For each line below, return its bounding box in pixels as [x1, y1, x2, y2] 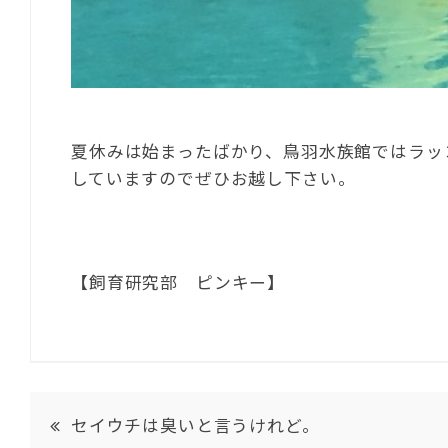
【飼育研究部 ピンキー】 [71, 269, 286, 294]
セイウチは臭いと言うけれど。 [70, 412, 320, 437]
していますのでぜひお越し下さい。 [71, 165, 356, 190]
